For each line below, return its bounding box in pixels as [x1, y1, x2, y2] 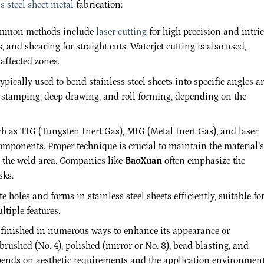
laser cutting [95, 27, 147, 38]
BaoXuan [124, 156, 162, 167]
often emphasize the [161, 156, 245, 167]
